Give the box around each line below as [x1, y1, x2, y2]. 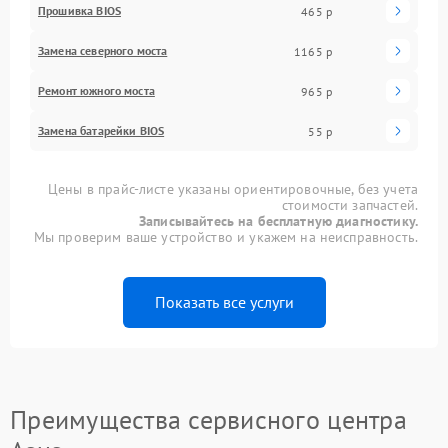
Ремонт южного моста [38, 83, 155, 98]
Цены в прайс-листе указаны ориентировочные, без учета [48, 180, 418, 198]
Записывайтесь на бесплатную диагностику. [139, 212, 418, 230]
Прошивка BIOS [38, 3, 121, 18]
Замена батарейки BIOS [38, 123, 165, 138]
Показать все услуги [154, 292, 294, 312]
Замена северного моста [38, 43, 168, 58]
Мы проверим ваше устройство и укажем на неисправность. [33, 228, 418, 246]
